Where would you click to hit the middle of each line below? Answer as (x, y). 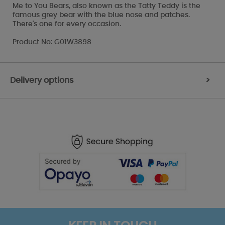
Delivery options (42, 80)
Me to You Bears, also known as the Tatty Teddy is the (106, 6)
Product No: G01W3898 (52, 42)
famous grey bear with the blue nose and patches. (101, 15)
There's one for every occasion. (67, 24)
